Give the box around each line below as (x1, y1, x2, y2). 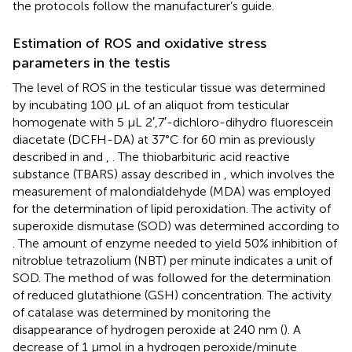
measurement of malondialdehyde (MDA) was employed (13, 183, 331, 199)
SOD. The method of (13, 269, 132, 285)
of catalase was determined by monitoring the (13, 304, 271, 320)
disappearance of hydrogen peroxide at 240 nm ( (13, 321, 284, 337)
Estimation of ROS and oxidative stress (13, 34, 266, 52)
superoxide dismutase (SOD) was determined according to (13, 218, 339, 233)
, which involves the (224, 166, 335, 181)
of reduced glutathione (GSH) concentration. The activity (13, 287, 332, 302)
